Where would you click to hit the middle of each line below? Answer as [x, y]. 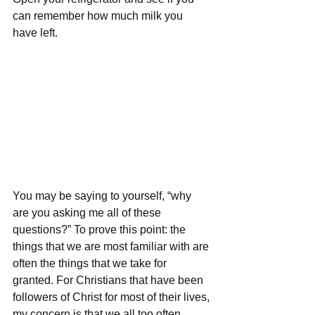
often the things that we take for [91, 263]
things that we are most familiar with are [112, 246]
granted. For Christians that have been [109, 280]
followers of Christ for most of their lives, [112, 297]
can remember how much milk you [99, 16]
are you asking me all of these [88, 212]
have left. [37, 33]
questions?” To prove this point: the [101, 229]
